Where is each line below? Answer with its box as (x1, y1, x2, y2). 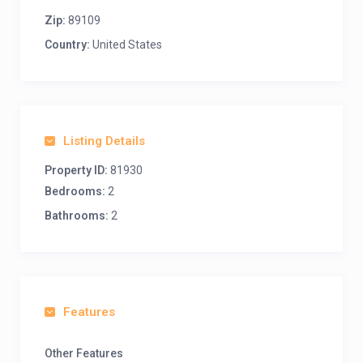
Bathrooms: (45, 209, 109, 222)
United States (90, 38, 162, 51)
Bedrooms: (45, 185, 105, 198)
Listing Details (63, 134, 145, 148)
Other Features (45, 347, 123, 360)
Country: (45, 38, 90, 51)
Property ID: (45, 164, 108, 177)
